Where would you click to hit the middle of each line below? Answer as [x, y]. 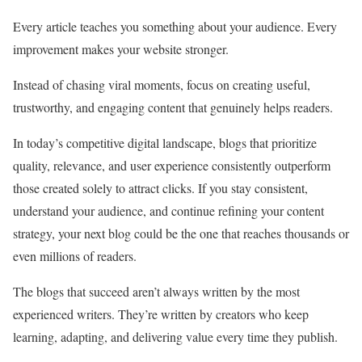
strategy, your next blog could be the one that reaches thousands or [181, 233]
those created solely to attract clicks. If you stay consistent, [160, 187]
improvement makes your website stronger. [121, 48]
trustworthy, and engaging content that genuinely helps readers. [173, 107]
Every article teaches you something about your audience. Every [175, 26]
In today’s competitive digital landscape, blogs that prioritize [165, 142]
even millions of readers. [75, 255]
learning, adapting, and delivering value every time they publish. [175, 336]
